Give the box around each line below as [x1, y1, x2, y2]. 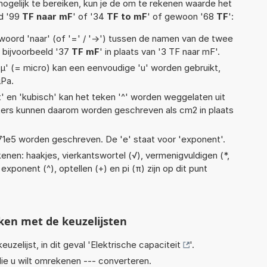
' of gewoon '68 [147, 10, 216, 22]
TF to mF [107, 10, 147, 22]
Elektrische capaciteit [91, 238, 181, 250]
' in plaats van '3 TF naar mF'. [100, 45, 220, 57]
